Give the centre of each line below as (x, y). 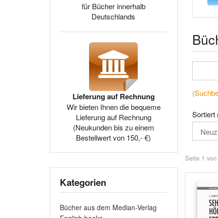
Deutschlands (114, 16)
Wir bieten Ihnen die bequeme (113, 107)
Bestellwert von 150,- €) (114, 137)
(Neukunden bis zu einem (113, 127)
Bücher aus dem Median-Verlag (108, 207)
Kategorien (83, 182)
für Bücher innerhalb (113, 6)
